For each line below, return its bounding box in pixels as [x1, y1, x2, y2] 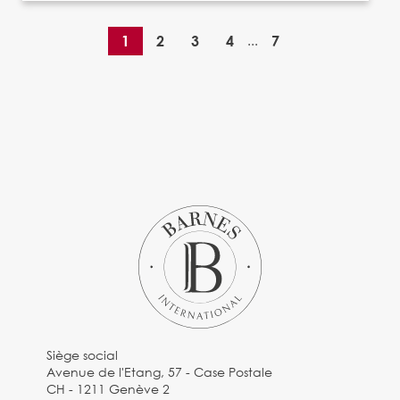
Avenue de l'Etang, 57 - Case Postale [46, 362, 273, 380]
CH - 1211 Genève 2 [46, 379, 171, 397]
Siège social [46, 346, 119, 363]
